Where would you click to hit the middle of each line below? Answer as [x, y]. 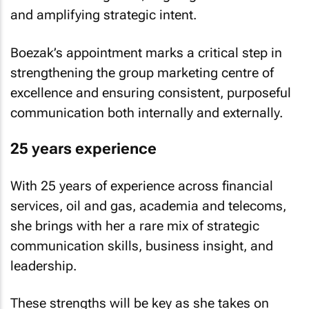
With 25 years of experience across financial [142, 186]
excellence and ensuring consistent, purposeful [151, 92]
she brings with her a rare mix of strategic [135, 226]
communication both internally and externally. [147, 112]
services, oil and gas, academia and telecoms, [148, 206]
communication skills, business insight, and [142, 246]
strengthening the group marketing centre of [142, 72]
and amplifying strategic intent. [103, 15]
